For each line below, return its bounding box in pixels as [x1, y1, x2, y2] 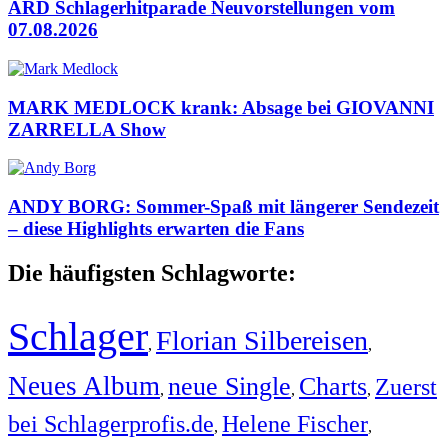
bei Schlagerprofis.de [8, 409, 214, 437]
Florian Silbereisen [156, 324, 368, 356]
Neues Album [8, 370, 160, 401]
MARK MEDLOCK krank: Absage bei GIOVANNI [8, 96, 434, 118]
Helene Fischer [222, 410, 368, 437]
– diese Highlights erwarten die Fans [8, 217, 304, 239]
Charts [299, 371, 367, 401]
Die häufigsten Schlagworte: [8, 259, 296, 286]
